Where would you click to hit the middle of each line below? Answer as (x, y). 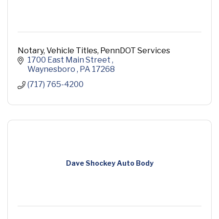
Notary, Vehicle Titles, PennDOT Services (94, 51)
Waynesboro (52, 69)
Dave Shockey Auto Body (109, 163)
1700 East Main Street (70, 60)
